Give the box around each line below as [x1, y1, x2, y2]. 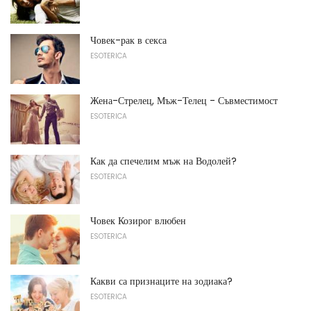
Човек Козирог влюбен [90, 214, 186, 228]
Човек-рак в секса [90, 33, 167, 48]
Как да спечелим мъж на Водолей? [90, 153, 237, 168]
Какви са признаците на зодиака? [90, 274, 233, 288]
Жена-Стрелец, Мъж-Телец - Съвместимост [90, 93, 278, 108]
